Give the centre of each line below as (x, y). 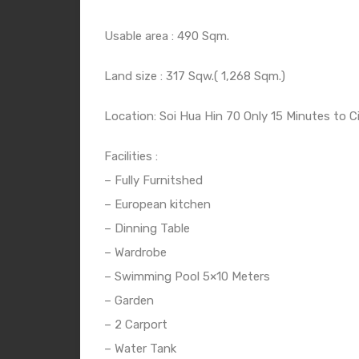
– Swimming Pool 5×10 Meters (187, 276)
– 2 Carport (136, 324)
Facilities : (131, 156)
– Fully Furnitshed (153, 180)
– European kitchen (157, 204)
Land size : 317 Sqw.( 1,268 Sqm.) (195, 76)
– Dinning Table (147, 228)
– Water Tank (140, 348)
